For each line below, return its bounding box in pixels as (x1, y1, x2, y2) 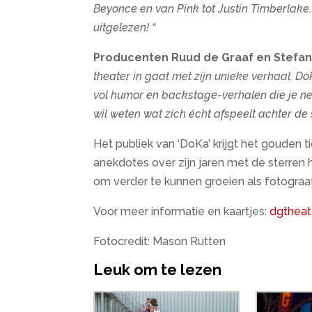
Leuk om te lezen (93, 260, 222, 279)
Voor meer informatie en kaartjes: (93, 205, 270, 219)
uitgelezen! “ (93, 21, 156, 35)
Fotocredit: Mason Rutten (93, 235, 226, 249)
